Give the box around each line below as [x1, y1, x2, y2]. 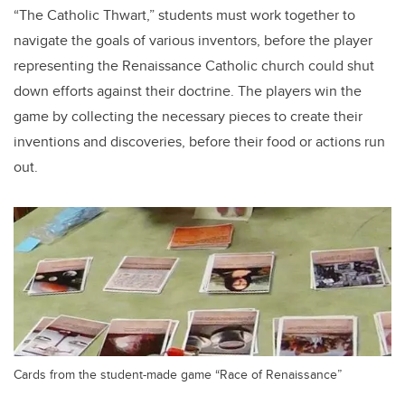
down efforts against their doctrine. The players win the [14, 80, 362, 101]
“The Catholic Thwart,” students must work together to [14, 5, 355, 25]
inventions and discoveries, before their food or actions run [14, 131, 385, 152]
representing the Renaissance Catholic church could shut [14, 55, 374, 76]
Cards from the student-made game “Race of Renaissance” [14, 364, 342, 384]
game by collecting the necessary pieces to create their [14, 106, 363, 127]
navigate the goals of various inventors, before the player [14, 30, 372, 51]
